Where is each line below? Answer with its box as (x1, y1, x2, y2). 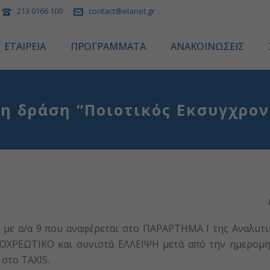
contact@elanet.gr (89, 5, 155, 16)
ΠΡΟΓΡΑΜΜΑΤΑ (71, 40, 146, 53)
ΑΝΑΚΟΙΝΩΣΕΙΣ (171, 40, 244, 53)
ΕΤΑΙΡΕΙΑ (4, 40, 46, 53)
